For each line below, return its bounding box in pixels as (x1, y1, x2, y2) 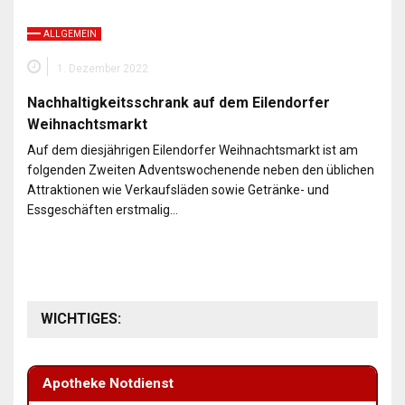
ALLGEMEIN (43, 28, 97, 39)
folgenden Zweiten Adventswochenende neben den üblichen (27, 162, 374, 177)
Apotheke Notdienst (42, 375, 174, 392)
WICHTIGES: (41, 309, 121, 327)
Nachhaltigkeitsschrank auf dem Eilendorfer (27, 93, 330, 111)
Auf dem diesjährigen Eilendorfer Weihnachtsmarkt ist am (27, 142, 358, 157)
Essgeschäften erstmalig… (27, 202, 178, 217)
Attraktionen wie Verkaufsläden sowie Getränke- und (27, 182, 329, 197)
